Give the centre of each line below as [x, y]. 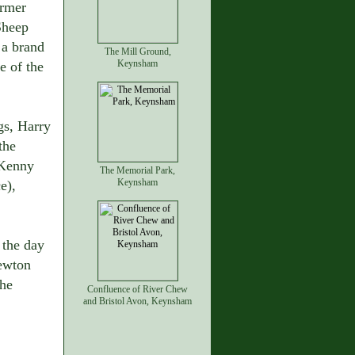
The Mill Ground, [137, 52]
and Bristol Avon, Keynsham [137, 301]
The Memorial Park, [137, 170]
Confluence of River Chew [137, 289]
